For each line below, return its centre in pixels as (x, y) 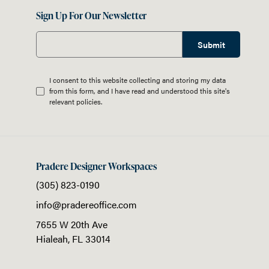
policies (89, 102)
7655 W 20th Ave (72, 225)
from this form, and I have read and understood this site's (140, 91)
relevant (63, 102)
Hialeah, (54, 239)
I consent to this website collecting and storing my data (138, 80)
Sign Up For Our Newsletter (92, 16)
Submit (211, 45)
